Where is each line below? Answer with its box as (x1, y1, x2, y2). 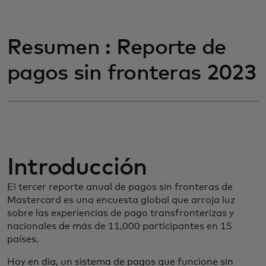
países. (7, 235, 39, 244)
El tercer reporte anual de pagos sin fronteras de (7, 182, 233, 192)
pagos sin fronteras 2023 (7, 63, 257, 84)
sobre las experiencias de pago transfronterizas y (7, 208, 234, 218)
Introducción (7, 156, 147, 179)
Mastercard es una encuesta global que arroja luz (7, 195, 235, 205)
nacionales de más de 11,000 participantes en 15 (7, 221, 232, 231)
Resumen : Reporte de (7, 37, 226, 59)
